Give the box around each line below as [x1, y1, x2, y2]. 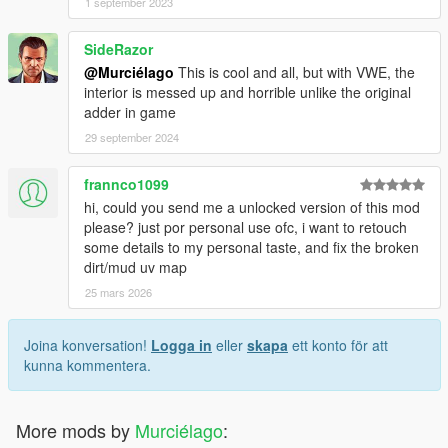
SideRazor [84, 38, 153, 59]
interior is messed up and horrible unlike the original [84, 81, 411, 102]
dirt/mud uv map [84, 256, 187, 277]
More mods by [16, 416, 135, 443]
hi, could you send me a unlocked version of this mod [84, 196, 420, 217]
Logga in [151, 334, 212, 355]
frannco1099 [84, 173, 169, 194]
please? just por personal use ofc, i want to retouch [84, 216, 407, 237]
